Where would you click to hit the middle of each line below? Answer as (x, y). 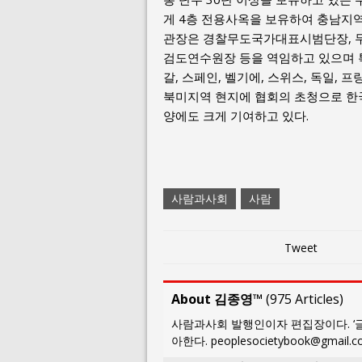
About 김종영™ (217, 299)
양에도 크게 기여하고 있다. (236, 115)
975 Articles (305, 299)
